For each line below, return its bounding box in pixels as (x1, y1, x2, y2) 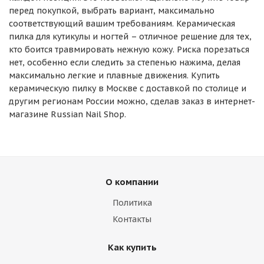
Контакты (113, 214, 151, 225)
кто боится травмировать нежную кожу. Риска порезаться (9, 44, 249, 55)
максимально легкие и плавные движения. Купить (9, 70, 220, 81)
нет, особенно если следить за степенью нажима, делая (9, 57, 240, 68)
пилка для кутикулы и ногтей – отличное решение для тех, (9, 31, 252, 42)
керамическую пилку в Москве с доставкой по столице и (9, 83, 246, 94)
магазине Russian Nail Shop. (9, 109, 126, 120)
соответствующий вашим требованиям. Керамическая (9, 18, 235, 29)
